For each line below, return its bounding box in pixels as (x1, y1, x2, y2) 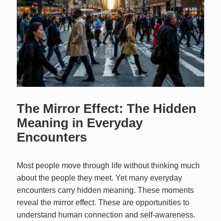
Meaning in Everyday (17, 115, 143, 130)
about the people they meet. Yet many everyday (17, 173, 183, 182)
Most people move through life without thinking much (17, 161, 200, 170)
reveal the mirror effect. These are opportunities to (17, 198, 190, 207)
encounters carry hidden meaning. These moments (17, 185, 194, 194)
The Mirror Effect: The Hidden (17, 101, 197, 116)
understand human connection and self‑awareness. (17, 210, 196, 219)
